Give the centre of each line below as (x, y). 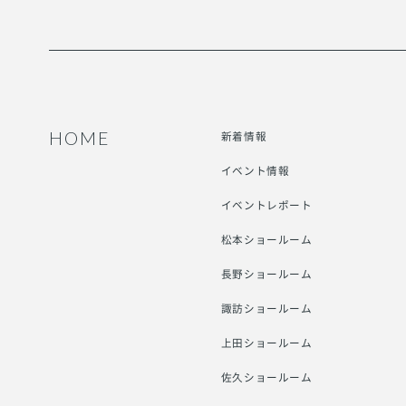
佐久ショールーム (266, 377)
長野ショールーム (266, 274)
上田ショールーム (266, 343)
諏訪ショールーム (266, 309)
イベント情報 (255, 171)
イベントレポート (266, 205)
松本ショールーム (266, 240)
